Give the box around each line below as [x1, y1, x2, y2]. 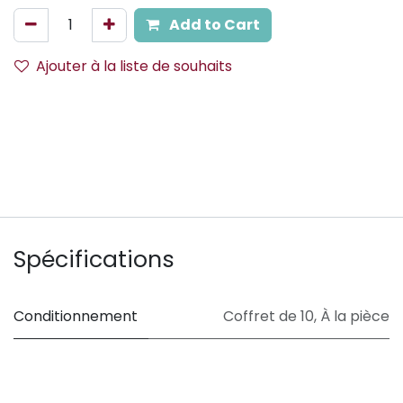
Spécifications [13, 243, 175, 275]
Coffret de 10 [223, 305, 314, 327]
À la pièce [320, 305, 390, 327]
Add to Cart [166, 13, 260, 35]
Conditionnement [13, 305, 138, 327]
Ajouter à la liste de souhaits [36, 55, 232, 76]
